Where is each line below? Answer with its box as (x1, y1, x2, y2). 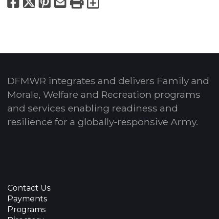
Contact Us (7, 183, 50, 193)
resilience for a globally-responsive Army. (7, 116, 198, 128)
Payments (7, 194, 47, 204)
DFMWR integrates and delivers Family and (7, 75, 209, 87)
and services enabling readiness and (7, 102, 178, 114)
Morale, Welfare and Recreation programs (7, 88, 200, 101)
